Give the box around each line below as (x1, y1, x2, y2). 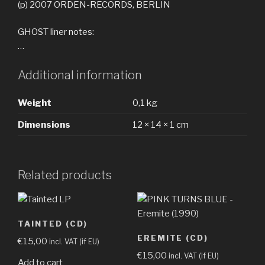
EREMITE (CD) (137, 232, 209, 243)
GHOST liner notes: (18, 27, 94, 38)
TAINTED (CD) (18, 218, 88, 228)
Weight (18, 97, 51, 108)
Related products (18, 168, 112, 183)
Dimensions (18, 119, 70, 130)
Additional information (18, 67, 142, 82)
